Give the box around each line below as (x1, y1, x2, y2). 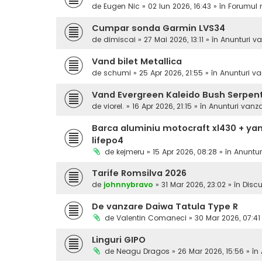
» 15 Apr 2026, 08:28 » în (144, 147, 234, 157)
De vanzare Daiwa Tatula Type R (92, 201, 238, 213)
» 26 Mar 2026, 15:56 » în (170, 246, 261, 257)
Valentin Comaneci (116, 213, 187, 223)
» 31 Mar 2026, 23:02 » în (153, 180, 243, 190)
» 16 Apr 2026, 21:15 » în (124, 101, 209, 112)
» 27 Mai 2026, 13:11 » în (136, 35, 220, 45)
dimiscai (104, 35, 136, 45)
